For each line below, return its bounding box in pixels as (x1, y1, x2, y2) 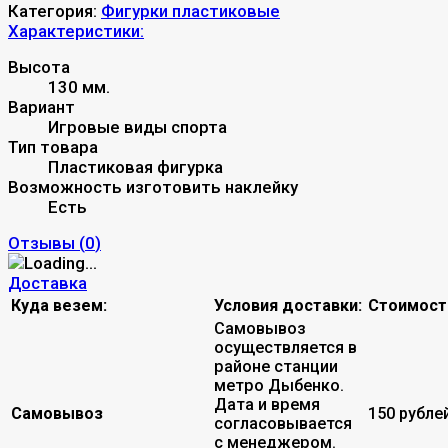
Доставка (8, 272, 87, 293)
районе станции (214, 356, 338, 376)
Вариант (8, 96, 75, 117)
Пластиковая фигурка (48, 156, 223, 177)
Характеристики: (8, 20, 144, 41)
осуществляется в (214, 337, 357, 357)
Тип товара (8, 136, 98, 157)
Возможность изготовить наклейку (8, 176, 298, 197)
